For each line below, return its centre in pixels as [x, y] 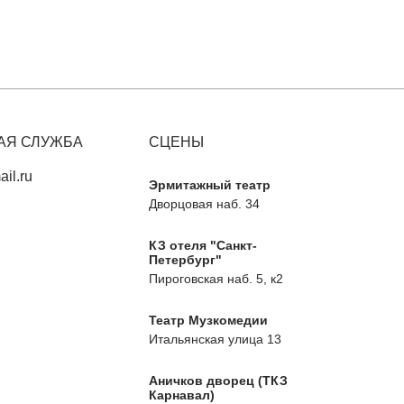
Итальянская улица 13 [216, 339]
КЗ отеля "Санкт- [203, 245]
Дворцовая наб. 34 [205, 204]
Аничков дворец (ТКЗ [219, 381]
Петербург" [186, 260]
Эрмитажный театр [210, 185]
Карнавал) [182, 395]
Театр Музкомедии [209, 320]
